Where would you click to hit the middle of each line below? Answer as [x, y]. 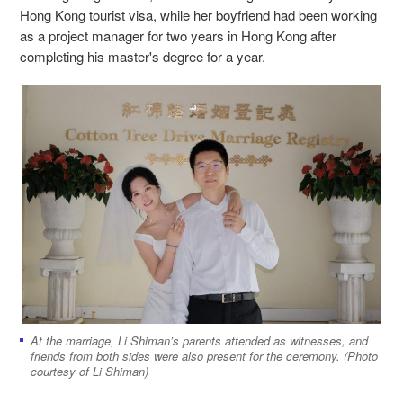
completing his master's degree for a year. [144, 56]
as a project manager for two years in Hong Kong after [178, 35]
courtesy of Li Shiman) [90, 372]
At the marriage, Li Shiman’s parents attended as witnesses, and [199, 341]
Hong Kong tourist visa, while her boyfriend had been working [198, 14]
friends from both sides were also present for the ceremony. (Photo [204, 356]
